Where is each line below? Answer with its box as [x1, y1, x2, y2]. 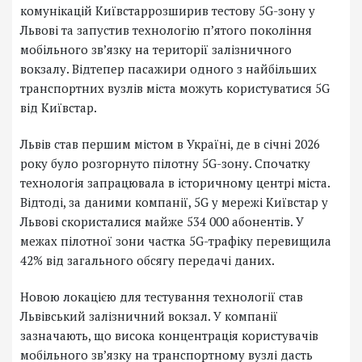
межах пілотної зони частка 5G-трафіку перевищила [20, 233, 331, 250]
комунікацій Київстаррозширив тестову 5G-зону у [20, 2, 315, 19]
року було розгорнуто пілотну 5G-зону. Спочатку [20, 155, 310, 172]
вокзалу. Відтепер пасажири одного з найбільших [20, 61, 317, 78]
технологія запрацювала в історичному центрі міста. [20, 175, 330, 192]
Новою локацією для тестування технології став [20, 288, 303, 305]
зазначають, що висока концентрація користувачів [20, 327, 318, 344]
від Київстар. [20, 99, 97, 116]
